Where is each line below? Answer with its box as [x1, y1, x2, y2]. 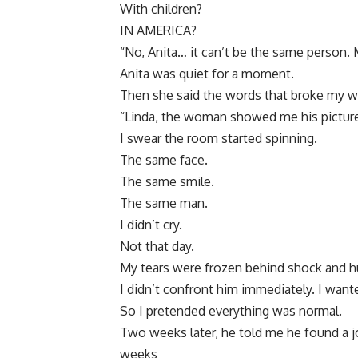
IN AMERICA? [120, 22, 197, 39]
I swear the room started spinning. [120, 130, 317, 147]
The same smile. [120, 173, 214, 190]
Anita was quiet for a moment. [120, 66, 294, 82]
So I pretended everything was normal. [120, 303, 342, 320]
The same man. [120, 195, 208, 212]
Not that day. [120, 238, 194, 255]
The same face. [120, 152, 208, 169]
